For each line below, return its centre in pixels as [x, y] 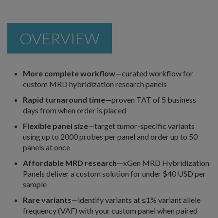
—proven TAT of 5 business [151, 100]
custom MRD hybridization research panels [95, 84]
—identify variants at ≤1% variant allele [136, 200]
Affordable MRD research [70, 163]
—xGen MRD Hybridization [163, 163]
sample [35, 184]
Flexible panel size [55, 126]
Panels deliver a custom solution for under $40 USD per [114, 173]
